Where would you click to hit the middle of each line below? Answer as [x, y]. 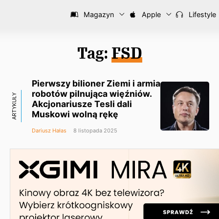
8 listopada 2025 [95, 131]
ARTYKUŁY [14, 106]
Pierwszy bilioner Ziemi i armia [96, 83]
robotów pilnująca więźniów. [92, 94]
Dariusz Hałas [49, 131]
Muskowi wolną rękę [75, 114]
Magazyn [98, 14]
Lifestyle [201, 14]
